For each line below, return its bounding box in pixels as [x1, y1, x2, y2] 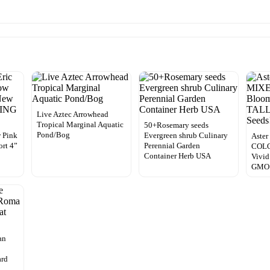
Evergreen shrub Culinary [143, 130, 228, 140]
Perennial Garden [143, 140, 200, 150]
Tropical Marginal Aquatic [36, 119, 124, 129]
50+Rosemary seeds [143, 120, 209, 130]
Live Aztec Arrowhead [36, 109, 108, 119]
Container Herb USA [143, 151, 211, 160]
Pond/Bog [36, 130, 70, 139]
